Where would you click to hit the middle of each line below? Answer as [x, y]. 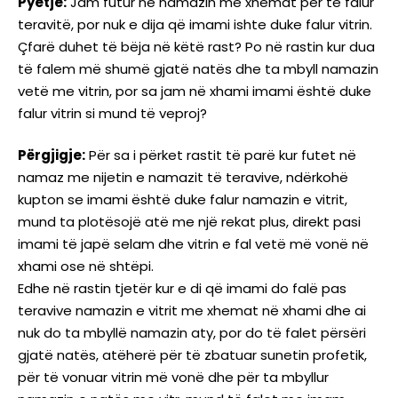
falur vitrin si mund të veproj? [112, 113]
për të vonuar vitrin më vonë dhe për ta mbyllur [173, 378]
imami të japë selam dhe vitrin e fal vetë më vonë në [193, 244]
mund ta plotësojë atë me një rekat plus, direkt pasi [189, 222]
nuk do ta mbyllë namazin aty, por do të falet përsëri [192, 333]
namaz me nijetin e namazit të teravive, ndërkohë [183, 178]
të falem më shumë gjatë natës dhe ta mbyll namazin [198, 68]
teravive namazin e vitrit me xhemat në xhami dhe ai [192, 311]
